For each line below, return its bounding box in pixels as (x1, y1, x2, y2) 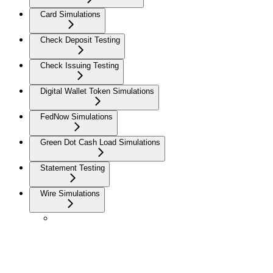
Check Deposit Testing (40, 35, 120, 45)
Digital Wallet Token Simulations (40, 87, 154, 96)
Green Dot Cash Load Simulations (40, 138, 160, 147)
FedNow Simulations (40, 112, 113, 122)
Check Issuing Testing (40, 61, 119, 71)
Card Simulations (40, 10, 101, 19)
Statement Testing (40, 163, 105, 173)
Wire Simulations (40, 189, 100, 199)
